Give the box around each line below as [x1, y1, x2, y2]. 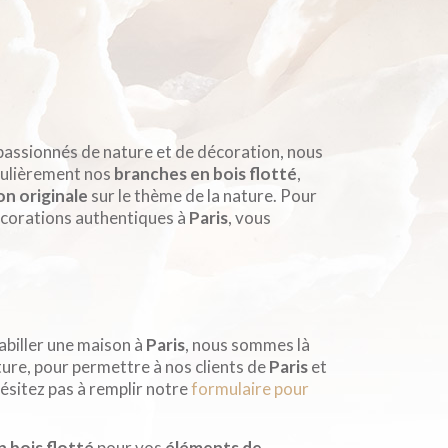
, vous [228, 207, 271, 229]
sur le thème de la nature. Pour [88, 185, 317, 207]
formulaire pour [191, 378, 309, 400]
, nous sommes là [185, 334, 310, 356]
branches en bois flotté [114, 163, 297, 185]
